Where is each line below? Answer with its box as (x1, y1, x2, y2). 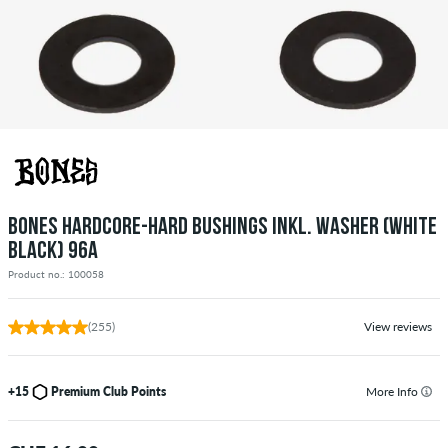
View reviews (364, 318, 432, 334)
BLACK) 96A (8, 239, 98, 264)
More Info (366, 383, 421, 399)
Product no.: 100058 (8, 267, 104, 280)
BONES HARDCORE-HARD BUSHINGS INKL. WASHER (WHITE (8, 215, 437, 240)
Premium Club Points (51, 383, 166, 399)
